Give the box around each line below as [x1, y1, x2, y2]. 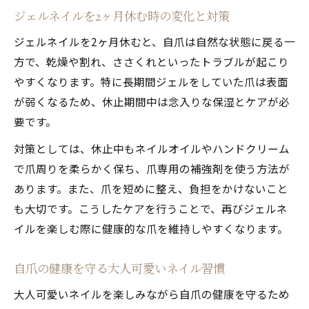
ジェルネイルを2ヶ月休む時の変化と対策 [14, 7, 230, 23]
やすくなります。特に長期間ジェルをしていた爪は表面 [14, 73, 288, 89]
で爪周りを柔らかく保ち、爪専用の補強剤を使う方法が [14, 160, 290, 176]
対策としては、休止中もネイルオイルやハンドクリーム [14, 140, 290, 156]
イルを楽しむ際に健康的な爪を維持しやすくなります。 [14, 220, 288, 236]
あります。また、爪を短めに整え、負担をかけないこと [14, 180, 288, 196]
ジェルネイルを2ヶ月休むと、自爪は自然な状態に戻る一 [14, 33, 295, 49]
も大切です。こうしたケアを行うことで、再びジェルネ [14, 200, 288, 216]
